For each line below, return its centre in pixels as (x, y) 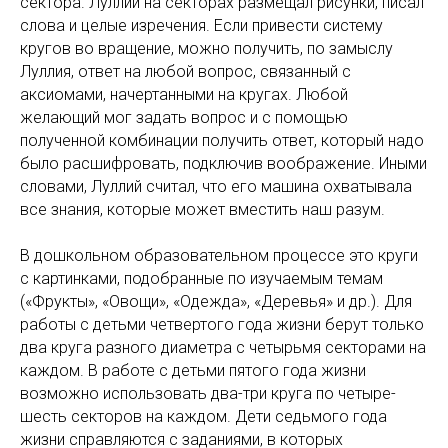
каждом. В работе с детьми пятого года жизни (193, 370)
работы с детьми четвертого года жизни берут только (222, 324)
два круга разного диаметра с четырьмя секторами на (223, 347)
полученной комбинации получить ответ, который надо (222, 140)
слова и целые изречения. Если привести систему (201, 25)
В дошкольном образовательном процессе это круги (219, 255)
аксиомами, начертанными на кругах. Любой (184, 94)
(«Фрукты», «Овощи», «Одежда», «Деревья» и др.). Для (216, 301)
